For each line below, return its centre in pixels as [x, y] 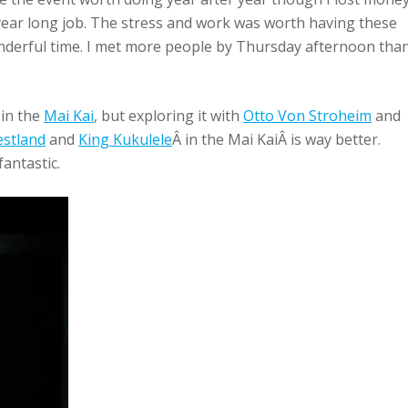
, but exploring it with [168, 116]
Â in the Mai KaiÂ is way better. [276, 139]
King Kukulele [125, 139]
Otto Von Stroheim [307, 116]
